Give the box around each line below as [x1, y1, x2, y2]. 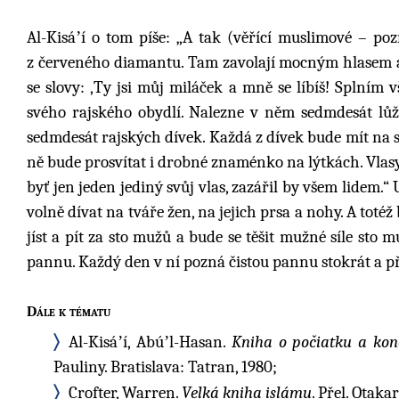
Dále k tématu [27, 302, 110, 320]
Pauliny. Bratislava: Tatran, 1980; [53, 356, 277, 377]
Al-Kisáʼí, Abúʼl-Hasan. [68, 331, 232, 352]
